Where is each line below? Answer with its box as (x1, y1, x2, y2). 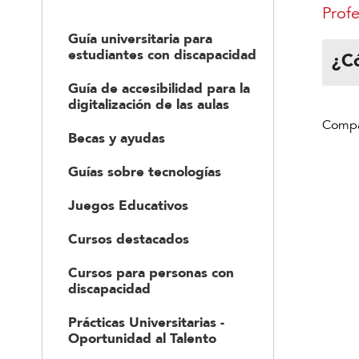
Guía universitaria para (68, 30, 212, 47)
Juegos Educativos (68, 197, 188, 214)
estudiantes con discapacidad (68, 46, 256, 63)
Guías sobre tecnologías (68, 163, 221, 180)
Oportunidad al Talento (68, 330, 216, 347)
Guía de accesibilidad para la (68, 80, 250, 97)
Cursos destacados (68, 231, 189, 248)
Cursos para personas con (68, 264, 234, 281)
